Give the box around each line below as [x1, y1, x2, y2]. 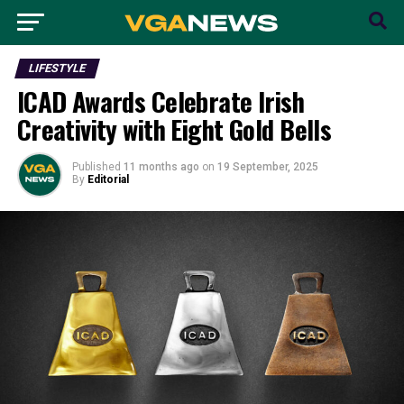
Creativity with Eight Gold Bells [16, 110, 332, 148]
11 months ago [123, 161, 199, 173]
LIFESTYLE [26, 61, 87, 75]
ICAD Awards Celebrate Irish [16, 82, 305, 120]
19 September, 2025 [216, 161, 318, 173]
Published [71, 161, 121, 173]
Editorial [87, 173, 129, 186]
